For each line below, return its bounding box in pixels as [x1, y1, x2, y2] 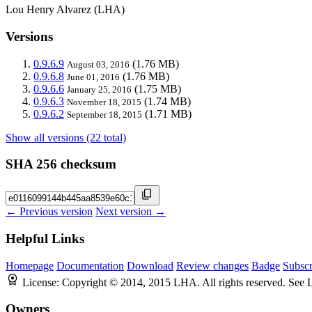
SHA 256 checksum [6, 157, 116, 172]
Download [127, 259, 173, 272]
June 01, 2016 [67, 71, 120, 82]
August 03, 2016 [67, 58, 130, 70]
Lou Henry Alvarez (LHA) [6, 3, 125, 16]
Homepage [6, 259, 54, 272]
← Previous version [6, 205, 93, 218]
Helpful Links [6, 231, 84, 246]
